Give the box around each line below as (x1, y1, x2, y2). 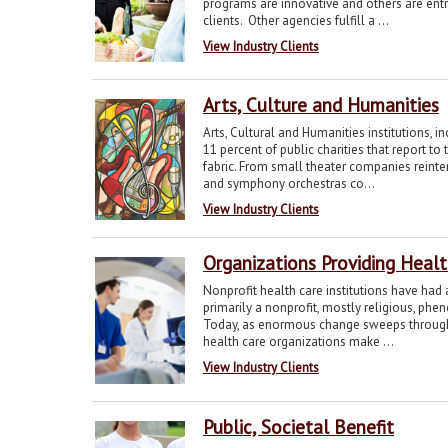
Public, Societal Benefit (203, 414, 394, 439)
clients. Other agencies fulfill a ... (203, 11, 389, 29)
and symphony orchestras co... (203, 174, 375, 192)
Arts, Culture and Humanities (203, 92, 439, 117)
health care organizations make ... (203, 332, 394, 350)
